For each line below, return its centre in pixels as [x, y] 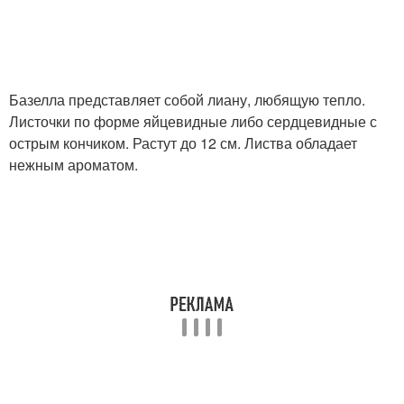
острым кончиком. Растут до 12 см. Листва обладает [183, 142]
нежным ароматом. [73, 164]
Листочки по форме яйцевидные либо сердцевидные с [193, 121]
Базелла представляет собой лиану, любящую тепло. [187, 99]
